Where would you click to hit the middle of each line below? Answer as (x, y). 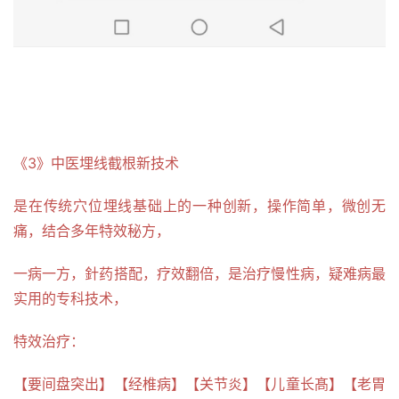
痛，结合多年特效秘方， (92, 230)
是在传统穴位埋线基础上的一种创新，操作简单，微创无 (199, 205)
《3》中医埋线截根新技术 (96, 163)
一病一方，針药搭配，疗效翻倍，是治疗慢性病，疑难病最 (199, 273)
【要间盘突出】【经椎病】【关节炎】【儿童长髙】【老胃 (199, 383)
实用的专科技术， (70, 298)
